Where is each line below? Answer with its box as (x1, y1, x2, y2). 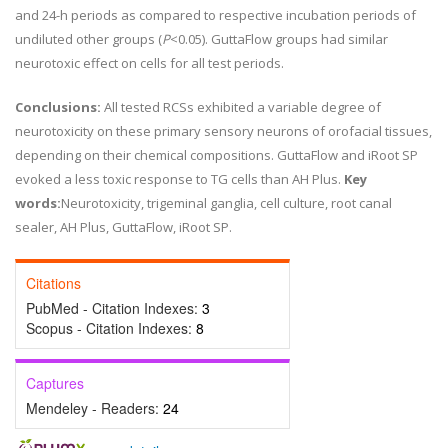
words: (15, 194, 61, 212)
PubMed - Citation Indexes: (26, 298, 202, 318)
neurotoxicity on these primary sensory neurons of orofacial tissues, (15, 122, 432, 140)
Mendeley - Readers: (26, 398, 163, 418)
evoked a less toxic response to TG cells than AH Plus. (15, 170, 344, 188)
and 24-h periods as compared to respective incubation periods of (15, 6, 416, 24)
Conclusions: (15, 98, 104, 116)
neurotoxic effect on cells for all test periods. (15, 54, 284, 72)
